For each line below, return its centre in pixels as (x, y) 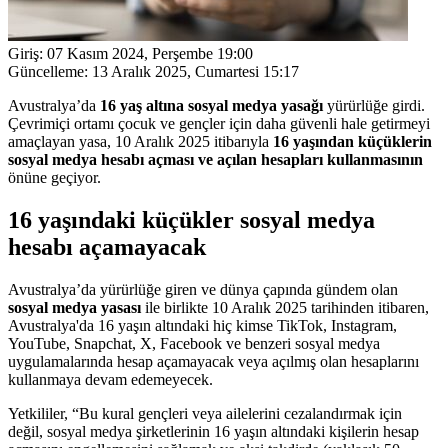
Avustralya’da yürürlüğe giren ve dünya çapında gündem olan (203, 289)
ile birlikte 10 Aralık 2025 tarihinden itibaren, (285, 307)
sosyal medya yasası (74, 307)
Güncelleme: (48, 71)
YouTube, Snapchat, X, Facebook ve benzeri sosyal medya (194, 343)
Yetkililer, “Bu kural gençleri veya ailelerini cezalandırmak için (205, 413)
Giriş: (25, 53)
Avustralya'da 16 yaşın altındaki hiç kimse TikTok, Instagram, (202, 325)
